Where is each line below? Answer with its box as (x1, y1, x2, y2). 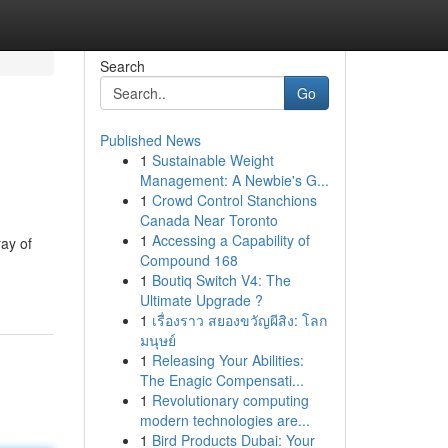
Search (99, 56, 145, 76)
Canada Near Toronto (139, 210, 278, 230)
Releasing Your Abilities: (151, 350, 304, 370)
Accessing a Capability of (151, 230, 310, 250)
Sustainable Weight (151, 150, 274, 170)
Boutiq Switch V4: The (151, 270, 291, 290)
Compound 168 (139, 250, 238, 270)
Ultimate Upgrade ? (139, 290, 263, 310)
